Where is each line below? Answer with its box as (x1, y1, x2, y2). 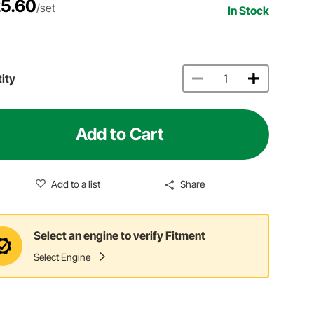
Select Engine (34, 251, 91, 264)
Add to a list (50, 177, 100, 190)
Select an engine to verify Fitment (34, 228, 206, 243)
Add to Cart (76, 123, 165, 144)
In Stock (228, 3, 270, 18)
